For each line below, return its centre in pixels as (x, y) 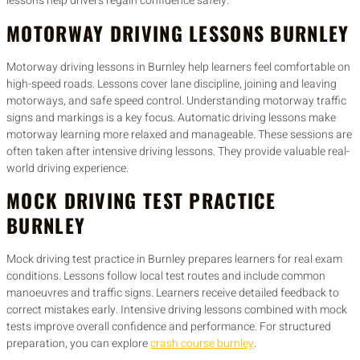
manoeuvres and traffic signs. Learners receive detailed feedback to (173, 292)
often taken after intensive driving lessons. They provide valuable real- (178, 151)
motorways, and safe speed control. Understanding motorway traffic (176, 100)
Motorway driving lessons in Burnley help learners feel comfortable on (178, 67)
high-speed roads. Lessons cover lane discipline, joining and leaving (172, 84)
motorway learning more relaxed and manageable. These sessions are (179, 134)
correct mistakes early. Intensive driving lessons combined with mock (177, 309)
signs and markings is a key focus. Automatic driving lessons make (171, 117)
